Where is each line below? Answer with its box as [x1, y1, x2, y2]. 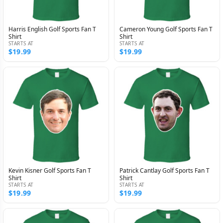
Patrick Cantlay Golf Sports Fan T [119, 166, 210, 175]
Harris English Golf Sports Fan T [8, 25, 96, 34]
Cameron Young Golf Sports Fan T [119, 25, 213, 34]
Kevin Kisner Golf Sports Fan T [8, 166, 91, 175]
